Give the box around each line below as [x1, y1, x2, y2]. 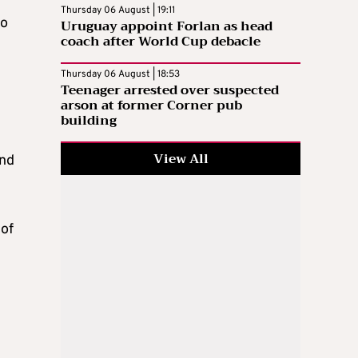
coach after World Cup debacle [61, 30, 261, 53]
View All [153, 147, 209, 170]
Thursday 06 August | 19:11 [61, 3, 175, 17]
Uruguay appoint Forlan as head [61, 14, 272, 38]
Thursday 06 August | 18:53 [61, 67, 180, 81]
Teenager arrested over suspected [61, 78, 279, 101]
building [61, 109, 117, 132]
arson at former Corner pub [61, 93, 242, 117]
